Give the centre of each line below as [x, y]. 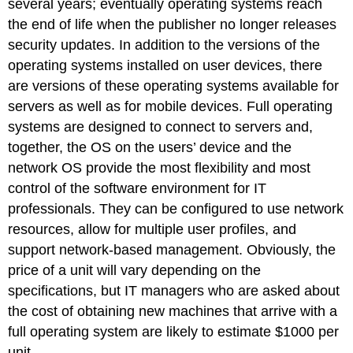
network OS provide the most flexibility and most [160, 168]
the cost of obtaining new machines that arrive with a [173, 312]
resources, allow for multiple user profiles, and [152, 230]
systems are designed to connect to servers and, [161, 127]
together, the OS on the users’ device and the [150, 148]
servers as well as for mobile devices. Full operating [171, 107]
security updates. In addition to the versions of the [164, 45]
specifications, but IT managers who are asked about [174, 291]
